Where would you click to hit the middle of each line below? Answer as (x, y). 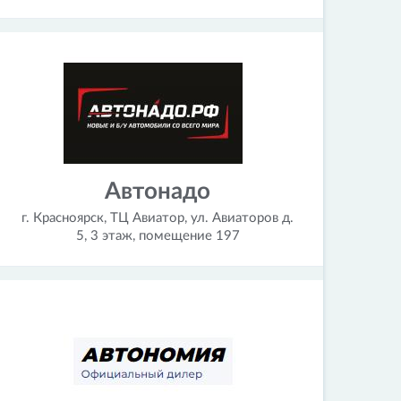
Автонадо (158, 192)
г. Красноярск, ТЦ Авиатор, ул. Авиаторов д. (158, 218)
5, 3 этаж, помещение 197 (158, 236)
